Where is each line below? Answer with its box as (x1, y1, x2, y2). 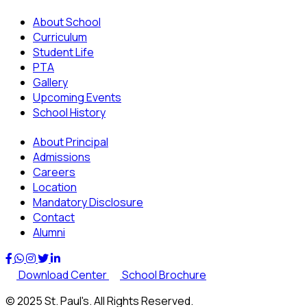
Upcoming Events (33, 89, 121, 105)
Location (33, 179, 77, 195)
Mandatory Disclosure (33, 194, 143, 210)
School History (33, 104, 106, 120)
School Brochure (120, 267, 206, 282)
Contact (33, 209, 75, 225)
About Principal (33, 134, 108, 149)
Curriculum (33, 29, 87, 45)
